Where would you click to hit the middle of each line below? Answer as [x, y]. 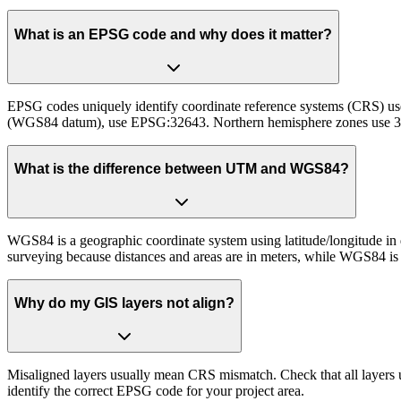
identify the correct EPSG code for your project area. [156, 390]
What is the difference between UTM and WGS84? [182, 169]
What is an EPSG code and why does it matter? [173, 34]
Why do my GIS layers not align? [124, 303]
